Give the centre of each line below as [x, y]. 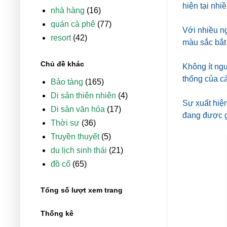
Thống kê [57, 214]
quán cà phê [73, 24]
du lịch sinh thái [79, 150]
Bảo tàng [67, 82]
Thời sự [65, 123]
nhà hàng [68, 11]
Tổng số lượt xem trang [82, 190]
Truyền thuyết [75, 137]
